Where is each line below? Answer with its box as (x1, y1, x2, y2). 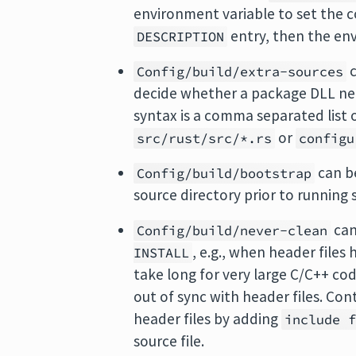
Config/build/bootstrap (137, 164, 312, 183)
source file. (133, 331, 205, 351)
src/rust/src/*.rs (137, 130, 273, 148)
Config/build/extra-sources (137, 63, 344, 81)
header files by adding (133, 309, 282, 329)
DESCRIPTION (137, 28, 225, 46)
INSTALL (133, 244, 190, 262)
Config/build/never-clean (137, 222, 328, 240)
